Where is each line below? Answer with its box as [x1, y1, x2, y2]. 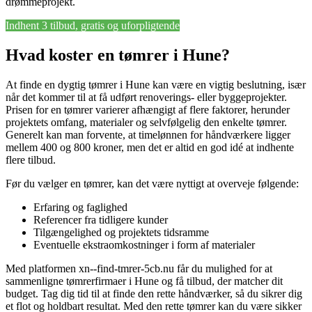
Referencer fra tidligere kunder [33, 214, 168, 226]
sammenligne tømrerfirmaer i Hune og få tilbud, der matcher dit [6, 275, 283, 288]
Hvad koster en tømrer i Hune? [6, 46, 230, 65]
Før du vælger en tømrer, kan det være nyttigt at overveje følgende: [6, 178, 299, 190]
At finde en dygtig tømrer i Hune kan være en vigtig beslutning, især [6, 79, 306, 91]
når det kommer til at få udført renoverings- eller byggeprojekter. [6, 91, 287, 104]
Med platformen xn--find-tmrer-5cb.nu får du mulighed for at [6, 263, 272, 275]
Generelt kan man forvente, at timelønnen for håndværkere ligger [6, 129, 290, 141]
